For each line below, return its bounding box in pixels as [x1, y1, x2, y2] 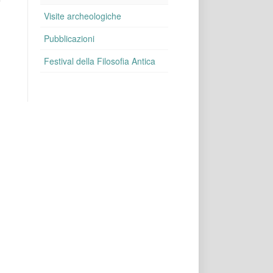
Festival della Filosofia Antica [44, 55, 156, 67]
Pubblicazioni [44, 32, 95, 44]
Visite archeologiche [44, 10, 122, 22]
